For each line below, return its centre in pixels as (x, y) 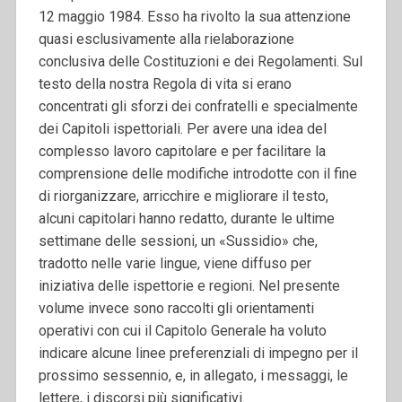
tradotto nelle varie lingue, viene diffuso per (175, 263)
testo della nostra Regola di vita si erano (165, 83)
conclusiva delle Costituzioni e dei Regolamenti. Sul (200, 61)
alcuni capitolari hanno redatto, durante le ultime (186, 218)
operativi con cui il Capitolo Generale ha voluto (182, 330)
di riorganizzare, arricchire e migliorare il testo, (183, 196)
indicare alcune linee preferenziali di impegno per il (198, 353)
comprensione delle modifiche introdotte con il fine (197, 173)
